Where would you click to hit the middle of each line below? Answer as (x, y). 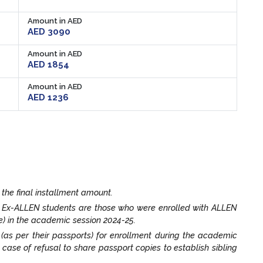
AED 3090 (49, 31)
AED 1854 (48, 64)
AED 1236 (48, 97)
